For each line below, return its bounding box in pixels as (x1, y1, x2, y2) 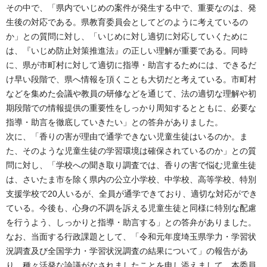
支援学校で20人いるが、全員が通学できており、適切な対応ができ (6, 188, 257, 198)
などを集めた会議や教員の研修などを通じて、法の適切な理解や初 (6, 88, 256, 98)
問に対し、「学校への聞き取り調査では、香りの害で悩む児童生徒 (6, 160, 256, 170)
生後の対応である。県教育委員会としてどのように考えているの (6, 17, 248, 27)
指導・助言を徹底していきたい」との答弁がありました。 (6, 117, 223, 127)
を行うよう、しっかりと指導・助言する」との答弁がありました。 (6, 217, 256, 227)
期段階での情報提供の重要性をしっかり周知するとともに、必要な (6, 103, 256, 113)
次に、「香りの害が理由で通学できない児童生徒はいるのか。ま (6, 131, 248, 141)
